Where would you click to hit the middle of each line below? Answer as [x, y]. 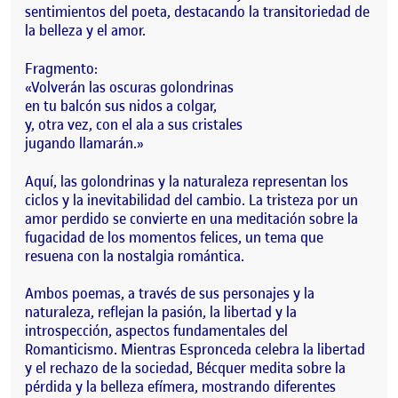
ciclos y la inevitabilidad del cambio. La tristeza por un [191, 199]
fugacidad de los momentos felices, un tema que [174, 237]
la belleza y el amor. [85, 31]
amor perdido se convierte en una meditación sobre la [191, 218]
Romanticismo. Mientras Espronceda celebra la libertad [195, 350]
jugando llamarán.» [84, 143]
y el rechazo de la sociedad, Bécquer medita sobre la [185, 368]
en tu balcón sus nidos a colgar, [121, 105]
